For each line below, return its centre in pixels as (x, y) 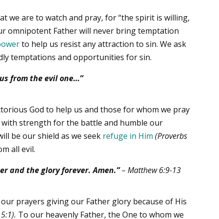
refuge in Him (128, 136)
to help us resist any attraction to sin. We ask (103, 44)
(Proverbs (171, 136)
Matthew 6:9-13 (153, 170)
